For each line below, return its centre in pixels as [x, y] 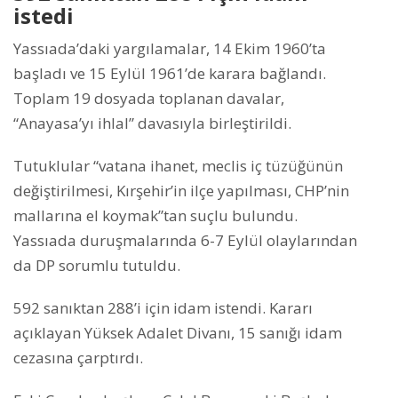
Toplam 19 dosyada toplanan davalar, [149, 99]
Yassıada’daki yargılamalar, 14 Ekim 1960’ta [170, 49]
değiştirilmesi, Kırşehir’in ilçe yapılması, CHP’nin [181, 191]
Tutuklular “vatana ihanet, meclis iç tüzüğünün [178, 166]
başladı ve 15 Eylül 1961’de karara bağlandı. [170, 74]
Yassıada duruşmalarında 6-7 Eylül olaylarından [185, 241]
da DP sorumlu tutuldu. [97, 266]
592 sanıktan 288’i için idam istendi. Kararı [163, 308]
